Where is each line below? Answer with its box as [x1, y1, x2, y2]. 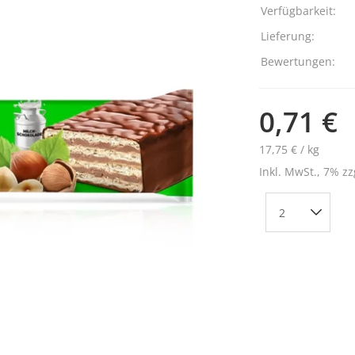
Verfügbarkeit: [260, 3, 336, 18]
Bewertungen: [260, 54, 335, 69]
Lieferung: [260, 29, 315, 44]
